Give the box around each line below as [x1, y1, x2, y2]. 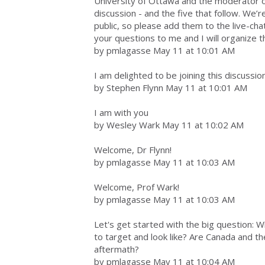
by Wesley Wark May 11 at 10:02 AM [94, 119, 244, 131]
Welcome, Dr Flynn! [94, 144, 172, 156]
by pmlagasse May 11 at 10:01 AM [94, 44, 235, 56]
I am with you [94, 106, 148, 118]
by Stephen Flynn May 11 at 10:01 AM [94, 82, 247, 93]
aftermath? [94, 243, 139, 255]
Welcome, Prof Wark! [94, 181, 179, 193]
